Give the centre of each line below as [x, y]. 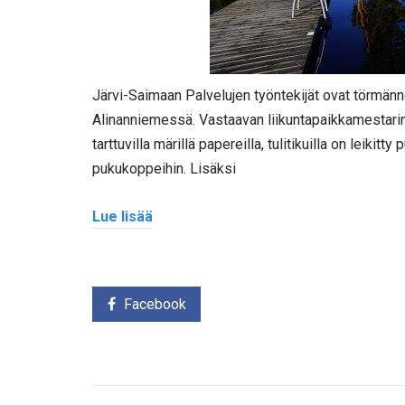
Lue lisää [122, 216]
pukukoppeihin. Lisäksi [164, 169]
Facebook [155, 304]
